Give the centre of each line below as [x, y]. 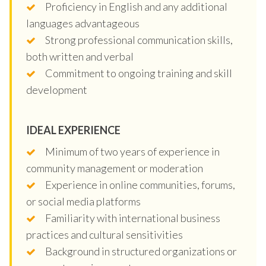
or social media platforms [83, 201]
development [57, 89]
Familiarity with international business [133, 218]
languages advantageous [83, 23]
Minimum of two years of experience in [132, 151]
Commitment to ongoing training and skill [139, 73]
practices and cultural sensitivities [104, 234]
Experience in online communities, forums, [140, 184]
